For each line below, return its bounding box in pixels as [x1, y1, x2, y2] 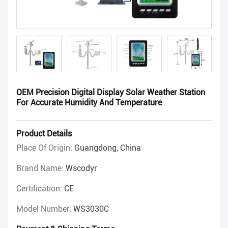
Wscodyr [66, 163, 97, 174]
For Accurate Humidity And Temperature [16, 98, 162, 108]
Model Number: [16, 204, 73, 214]
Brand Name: [16, 163, 66, 174]
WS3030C [73, 204, 109, 214]
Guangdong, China [74, 143, 141, 153]
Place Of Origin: [16, 143, 74, 153]
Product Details [16, 129, 72, 139]
